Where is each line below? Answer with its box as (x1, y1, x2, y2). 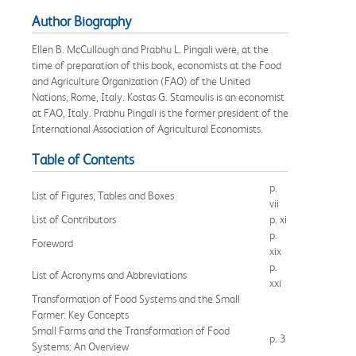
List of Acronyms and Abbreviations (32, 268, 187, 281)
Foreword (32, 236, 73, 250)
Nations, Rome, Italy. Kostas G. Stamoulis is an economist (32, 90, 284, 103)
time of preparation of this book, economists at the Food (32, 58, 281, 72)
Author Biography (32, 13, 131, 29)
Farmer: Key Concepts (32, 308, 129, 321)
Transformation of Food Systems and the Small (32, 292, 240, 305)
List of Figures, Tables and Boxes (32, 188, 174, 202)
